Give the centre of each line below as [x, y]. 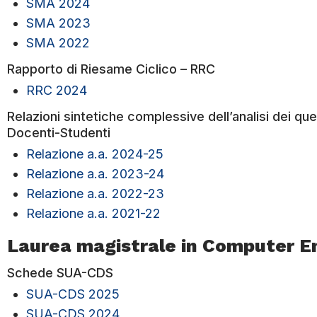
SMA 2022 [58, 43]
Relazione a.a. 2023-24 [95, 174]
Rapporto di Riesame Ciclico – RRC [111, 69]
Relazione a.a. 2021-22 [93, 214]
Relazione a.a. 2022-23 [95, 194]
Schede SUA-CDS [60, 272]
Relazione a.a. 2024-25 [95, 154]
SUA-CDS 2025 [73, 294]
